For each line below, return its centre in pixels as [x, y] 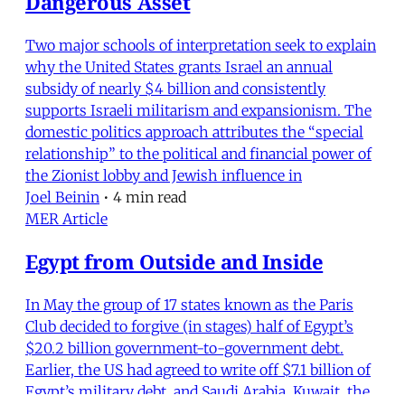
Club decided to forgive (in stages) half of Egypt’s [189, 326]
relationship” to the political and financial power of [198, 153]
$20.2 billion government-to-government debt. [184, 348]
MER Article [66, 218]
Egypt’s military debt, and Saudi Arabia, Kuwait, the [198, 391]
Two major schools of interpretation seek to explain [201, 45]
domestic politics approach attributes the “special [194, 132]
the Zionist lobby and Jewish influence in [164, 175]
